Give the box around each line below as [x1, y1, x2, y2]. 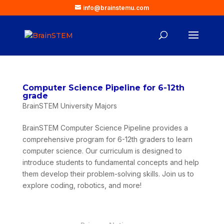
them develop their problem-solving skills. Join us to [22, 169, 194, 178]
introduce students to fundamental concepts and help [22, 158, 199, 166]
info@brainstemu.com [82, 4, 149, 11]
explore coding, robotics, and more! [22, 181, 141, 189]
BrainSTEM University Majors [22, 101, 117, 110]
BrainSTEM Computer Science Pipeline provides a [22, 123, 188, 132]
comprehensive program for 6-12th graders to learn [22, 135, 192, 143]
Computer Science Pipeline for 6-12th [22, 83, 184, 92]
